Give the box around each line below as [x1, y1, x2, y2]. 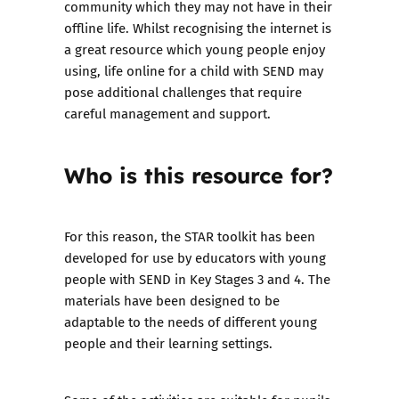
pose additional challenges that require [64, 82, 302, 102]
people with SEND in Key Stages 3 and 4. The [64, 269, 330, 289]
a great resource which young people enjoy [64, 39, 325, 59]
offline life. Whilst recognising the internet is [64, 18, 331, 37]
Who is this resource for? [64, 159, 333, 190]
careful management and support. [64, 103, 271, 123]
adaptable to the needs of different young [64, 312, 317, 331]
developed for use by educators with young [64, 248, 326, 267]
